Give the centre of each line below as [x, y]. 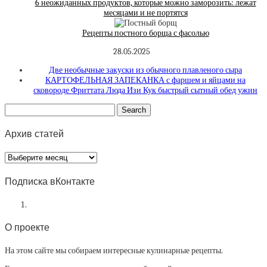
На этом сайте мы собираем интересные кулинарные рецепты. [114, 251]
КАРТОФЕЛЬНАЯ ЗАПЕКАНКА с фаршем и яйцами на [145, 80]
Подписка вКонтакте [50, 181]
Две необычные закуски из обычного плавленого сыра [145, 70]
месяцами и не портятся [145, 13]
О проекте [27, 228]
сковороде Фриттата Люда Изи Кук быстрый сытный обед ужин [145, 90]
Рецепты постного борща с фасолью [145, 33]
